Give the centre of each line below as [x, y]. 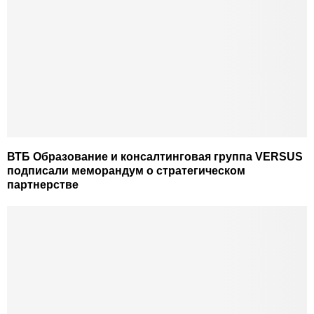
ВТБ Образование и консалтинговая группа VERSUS [155, 157]
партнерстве [43, 185]
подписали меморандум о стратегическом [126, 171]
